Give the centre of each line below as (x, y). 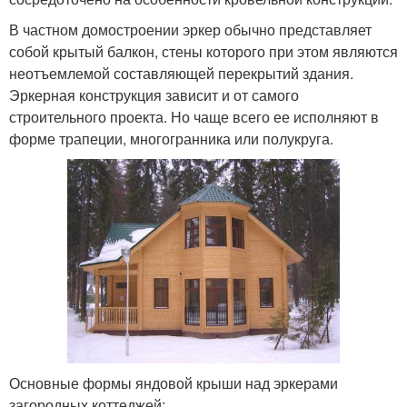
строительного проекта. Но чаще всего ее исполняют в (194, 116)
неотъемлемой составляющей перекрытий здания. (181, 73)
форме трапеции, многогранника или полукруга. (171, 138)
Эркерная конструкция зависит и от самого (154, 94)
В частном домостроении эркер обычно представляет (190, 29)
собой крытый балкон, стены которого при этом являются (203, 51)
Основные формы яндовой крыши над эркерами (174, 382)
